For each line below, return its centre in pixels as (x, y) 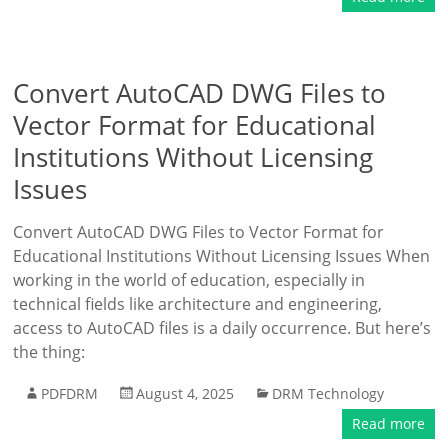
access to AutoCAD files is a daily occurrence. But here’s (222, 328)
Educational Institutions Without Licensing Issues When (222, 256)
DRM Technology (328, 393)
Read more (388, 423)
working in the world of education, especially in (189, 280)
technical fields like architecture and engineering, (198, 304)
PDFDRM (70, 393)
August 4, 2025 (185, 393)
